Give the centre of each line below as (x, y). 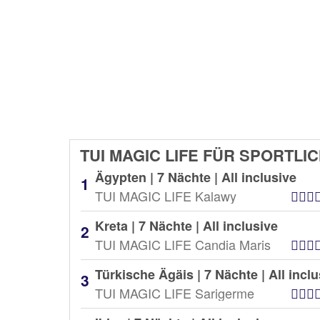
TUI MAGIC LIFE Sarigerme (175, 293)
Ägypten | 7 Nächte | (158, 177)
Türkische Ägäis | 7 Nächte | (182, 274)
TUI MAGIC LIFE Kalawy (166, 196)
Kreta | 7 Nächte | (149, 226)
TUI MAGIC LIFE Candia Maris (183, 244)
